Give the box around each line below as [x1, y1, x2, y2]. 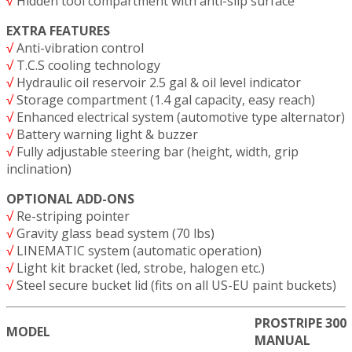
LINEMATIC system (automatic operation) [13, 241, 262, 259]
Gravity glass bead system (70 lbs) [13, 224, 214, 242]
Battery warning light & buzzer [13, 125, 198, 143]
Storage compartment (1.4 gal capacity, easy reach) [13, 90, 315, 108]
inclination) [6, 159, 71, 178]
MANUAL [255, 331, 310, 349]
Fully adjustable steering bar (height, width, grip [13, 142, 299, 160]
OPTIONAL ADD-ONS [6, 189, 134, 207]
